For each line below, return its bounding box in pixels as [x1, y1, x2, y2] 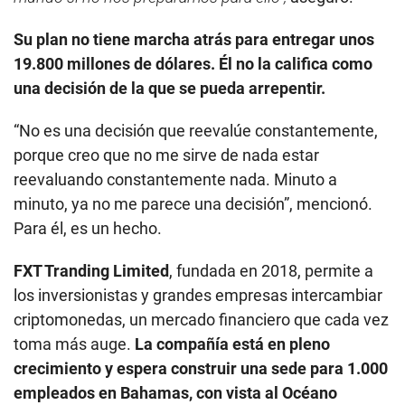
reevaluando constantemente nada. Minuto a [14, 170, 337, 190]
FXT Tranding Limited [14, 261, 169, 281]
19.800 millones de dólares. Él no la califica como [14, 54, 372, 74]
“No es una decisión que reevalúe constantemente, [14, 121, 378, 141]
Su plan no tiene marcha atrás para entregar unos [14, 30, 374, 50]
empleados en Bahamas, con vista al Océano [14, 383, 337, 403]
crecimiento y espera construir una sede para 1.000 [14, 359, 388, 379]
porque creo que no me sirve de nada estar [14, 146, 319, 165]
